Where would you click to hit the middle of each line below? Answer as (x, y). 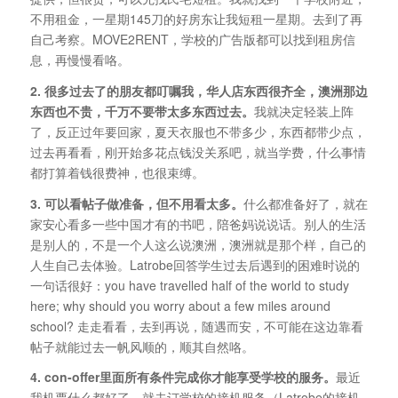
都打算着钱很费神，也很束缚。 (117, 172)
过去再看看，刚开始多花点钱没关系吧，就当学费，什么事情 (198, 151)
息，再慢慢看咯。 (80, 59)
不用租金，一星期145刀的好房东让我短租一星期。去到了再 (196, 18)
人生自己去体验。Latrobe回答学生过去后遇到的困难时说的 (195, 264)
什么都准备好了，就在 (305, 203)
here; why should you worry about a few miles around (180, 305)
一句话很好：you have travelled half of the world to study (189, 285)
